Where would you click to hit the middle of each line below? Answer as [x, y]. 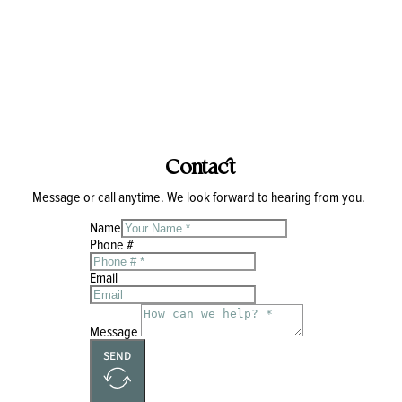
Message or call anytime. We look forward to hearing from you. [201, 197]
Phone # [112, 245]
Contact [201, 166]
